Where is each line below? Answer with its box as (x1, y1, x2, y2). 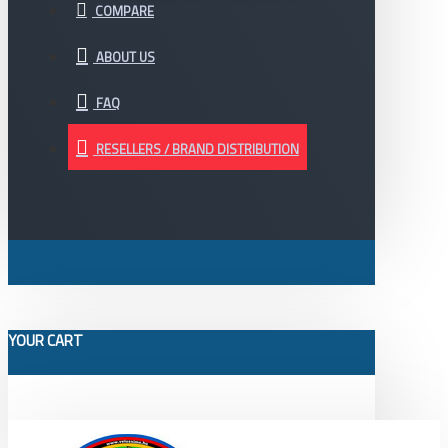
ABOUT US (96, 47, 155, 67)
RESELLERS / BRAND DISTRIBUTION (96, 139, 299, 159)
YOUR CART (8, 329, 83, 352)
